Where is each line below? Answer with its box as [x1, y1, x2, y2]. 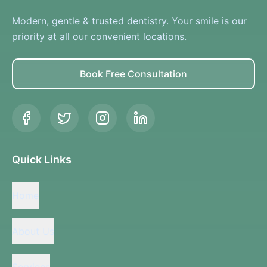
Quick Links [12, 153, 72, 166]
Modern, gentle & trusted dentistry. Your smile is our [12, 15, 247, 27]
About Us [12, 225, 54, 237]
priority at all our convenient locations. [12, 30, 187, 42]
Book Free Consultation [80, 68, 187, 80]
